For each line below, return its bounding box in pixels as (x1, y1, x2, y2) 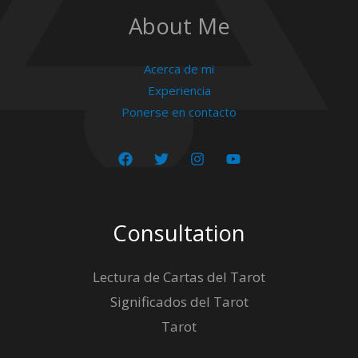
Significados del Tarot (109, 292, 249, 311)
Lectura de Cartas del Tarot (93, 267, 265, 286)
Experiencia (147, 82, 211, 98)
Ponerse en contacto (121, 103, 237, 120)
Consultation (113, 217, 245, 248)
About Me (128, 10, 230, 42)
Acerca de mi (144, 60, 214, 77)
